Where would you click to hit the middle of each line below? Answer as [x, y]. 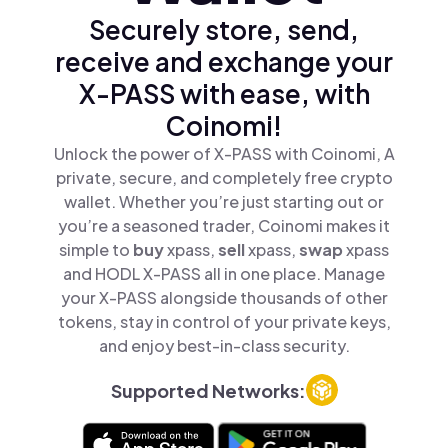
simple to [96, 249]
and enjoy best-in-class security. [224, 345]
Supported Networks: [208, 390]
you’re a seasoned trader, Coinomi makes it [224, 225]
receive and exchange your [224, 61]
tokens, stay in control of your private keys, [224, 321]
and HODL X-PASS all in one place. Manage [224, 273]
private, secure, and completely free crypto [224, 177]
